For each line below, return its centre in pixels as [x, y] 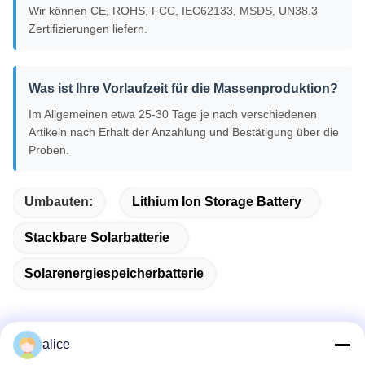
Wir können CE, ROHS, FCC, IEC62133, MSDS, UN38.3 [173, 11]
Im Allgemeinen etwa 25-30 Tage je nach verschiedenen [173, 114]
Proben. [49, 150]
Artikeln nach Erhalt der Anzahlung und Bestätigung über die [184, 132]
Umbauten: [59, 202]
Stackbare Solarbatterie [97, 238]
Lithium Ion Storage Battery [217, 202]
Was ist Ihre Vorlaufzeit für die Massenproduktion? [183, 89]
